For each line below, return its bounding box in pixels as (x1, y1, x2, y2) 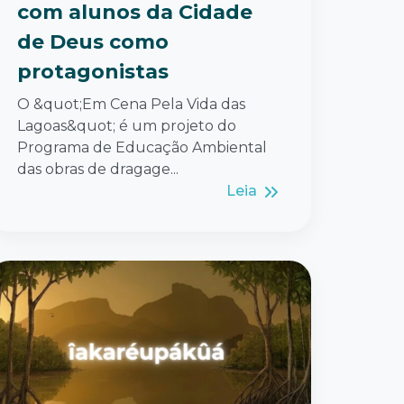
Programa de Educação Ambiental (17, 139, 267, 157)
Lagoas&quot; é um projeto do (17, 117, 236, 135)
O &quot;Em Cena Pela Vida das (17, 96, 245, 114)
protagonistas (17, 60, 169, 85)
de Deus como (17, 30, 169, 55)
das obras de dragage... (17, 161, 179, 179)
